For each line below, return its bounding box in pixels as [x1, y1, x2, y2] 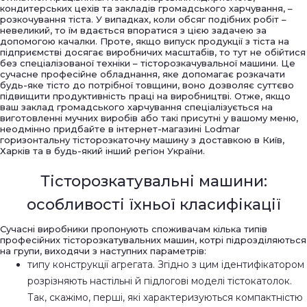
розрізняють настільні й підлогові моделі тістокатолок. [27, 274, 292, 287]
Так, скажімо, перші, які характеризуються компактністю [27, 291, 303, 304]
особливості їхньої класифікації [26, 195, 281, 214]
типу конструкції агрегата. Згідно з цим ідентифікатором [27, 258, 304, 271]
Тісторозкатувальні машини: [40, 171, 267, 191]
